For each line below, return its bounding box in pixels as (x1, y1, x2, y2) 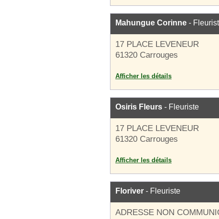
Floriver (115, 187, 144, 195)
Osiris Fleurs (115, 103, 162, 111)
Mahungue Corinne (115, 19, 187, 27)
